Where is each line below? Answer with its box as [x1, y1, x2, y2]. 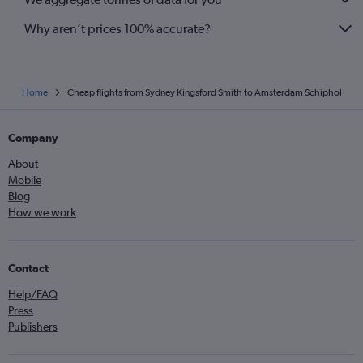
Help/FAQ [8, 288, 58, 301]
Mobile [8, 173, 41, 187]
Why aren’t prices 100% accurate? [24, 20, 211, 36]
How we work [8, 206, 76, 220]
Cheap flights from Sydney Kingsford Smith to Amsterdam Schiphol [66, 87, 342, 99]
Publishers [8, 320, 58, 334]
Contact [8, 262, 49, 275]
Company [8, 131, 58, 145]
